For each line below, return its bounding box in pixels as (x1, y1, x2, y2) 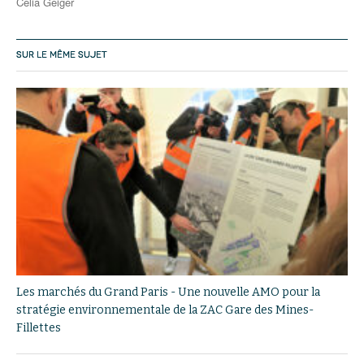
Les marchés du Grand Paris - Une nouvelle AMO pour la (16, 284, 320, 299)
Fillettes (16, 320, 61, 335)
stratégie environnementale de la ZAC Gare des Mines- (16, 302, 314, 317)
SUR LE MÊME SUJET (16, 50, 107, 60)
